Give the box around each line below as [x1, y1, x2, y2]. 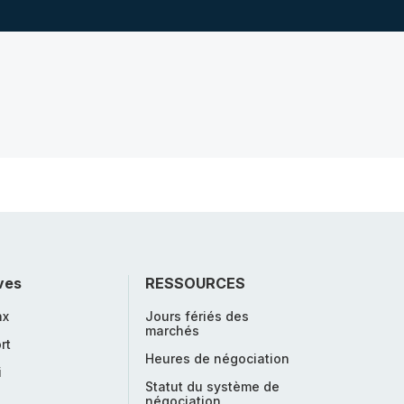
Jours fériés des [145, 308, 249, 324]
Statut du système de [145, 379, 280, 394]
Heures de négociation [145, 351, 289, 366]
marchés [145, 323, 199, 338]
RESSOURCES [145, 274, 245, 292]
